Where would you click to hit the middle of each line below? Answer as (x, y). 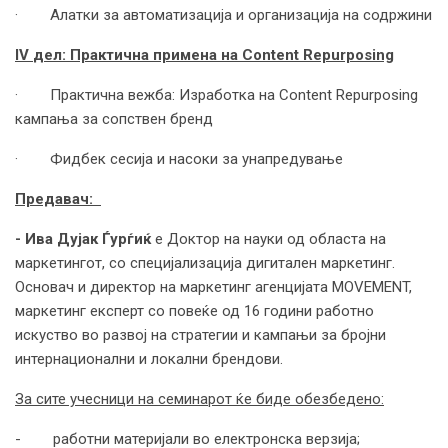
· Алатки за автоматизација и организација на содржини (223, 15)
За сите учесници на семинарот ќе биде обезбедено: (199, 399)
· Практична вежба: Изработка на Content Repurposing (216, 95)
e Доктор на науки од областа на (268, 239)
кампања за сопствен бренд (114, 119)
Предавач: (58, 199)
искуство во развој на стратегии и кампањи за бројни (200, 335)
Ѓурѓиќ (126, 239)
